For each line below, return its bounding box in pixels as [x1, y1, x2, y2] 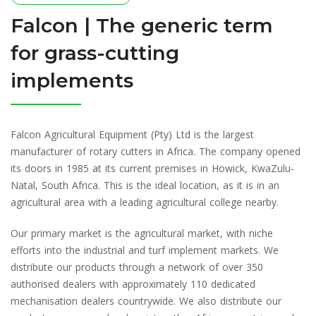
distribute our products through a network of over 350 [11, 260, 263, 274]
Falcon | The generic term [11, 13, 273, 37]
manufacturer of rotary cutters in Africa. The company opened [11, 144, 300, 158]
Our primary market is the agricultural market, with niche [11, 226, 273, 240]
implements [11, 68, 133, 92]
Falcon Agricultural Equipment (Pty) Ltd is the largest [11, 127, 254, 141]
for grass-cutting [11, 40, 179, 65]
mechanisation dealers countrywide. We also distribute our [11, 293, 281, 308]
